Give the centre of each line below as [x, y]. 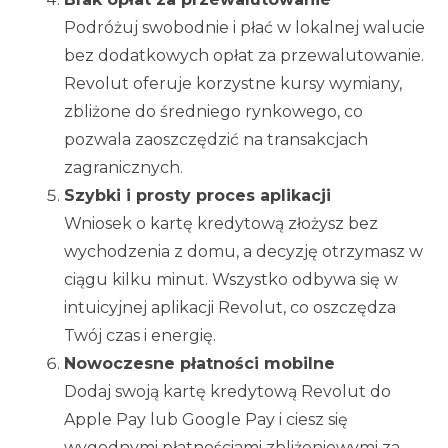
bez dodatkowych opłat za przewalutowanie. [244, 56]
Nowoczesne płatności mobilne [199, 364]
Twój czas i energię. [142, 336]
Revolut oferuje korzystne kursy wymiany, [233, 84]
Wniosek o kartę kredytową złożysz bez [221, 224]
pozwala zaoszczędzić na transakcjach [216, 140]
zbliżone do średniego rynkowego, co [213, 112]
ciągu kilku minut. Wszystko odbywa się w [231, 280]
